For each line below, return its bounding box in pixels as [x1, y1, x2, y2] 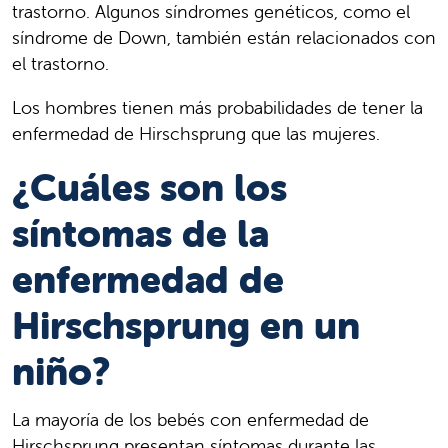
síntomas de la [12, 209, 269, 257]
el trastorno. [12, 51, 109, 75]
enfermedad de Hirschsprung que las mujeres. [12, 121, 380, 145]
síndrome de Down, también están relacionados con [12, 25, 436, 49]
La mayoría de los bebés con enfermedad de [12, 407, 369, 431]
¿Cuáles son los [12, 163, 287, 211]
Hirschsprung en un [12, 301, 360, 349]
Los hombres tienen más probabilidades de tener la [12, 95, 423, 119]
